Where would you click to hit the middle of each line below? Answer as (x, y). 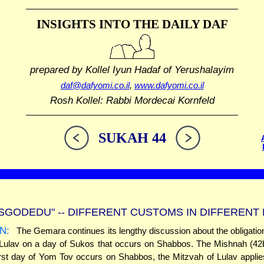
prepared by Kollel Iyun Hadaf (95, 69)
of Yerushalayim (197, 69)
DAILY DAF (193, 24)
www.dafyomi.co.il (169, 85)
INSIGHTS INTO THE (98, 24)
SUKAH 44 (132, 138)
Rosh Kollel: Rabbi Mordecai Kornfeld (132, 100)
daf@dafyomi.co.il (95, 85)
